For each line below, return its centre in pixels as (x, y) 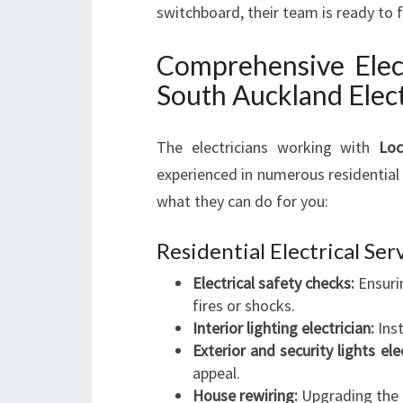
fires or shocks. (244, 305)
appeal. (216, 373)
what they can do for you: (242, 201)
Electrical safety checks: (274, 283)
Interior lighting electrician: (283, 328)
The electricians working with (268, 147)
